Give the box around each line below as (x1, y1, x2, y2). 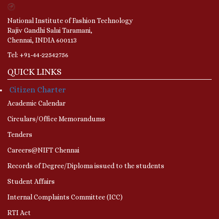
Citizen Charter (9, 85, 66, 94)
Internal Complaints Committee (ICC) (7, 193, 123, 201)
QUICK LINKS (7, 66, 62, 77)
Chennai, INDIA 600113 (7, 36, 77, 44)
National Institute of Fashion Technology (7, 16, 133, 24)
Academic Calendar (7, 99, 66, 107)
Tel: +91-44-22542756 (7, 50, 68, 59)
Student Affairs (7, 177, 55, 185)
